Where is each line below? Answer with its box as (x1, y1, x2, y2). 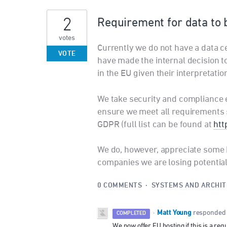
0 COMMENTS (97, 181, 142, 190)
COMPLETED (117, 210, 146, 217)
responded (193, 209, 226, 216)
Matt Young (157, 208, 192, 217)
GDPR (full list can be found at (97, 120, 214, 129)
